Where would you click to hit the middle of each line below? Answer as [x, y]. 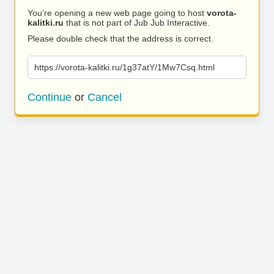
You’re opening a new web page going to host [117, 13]
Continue [50, 97]
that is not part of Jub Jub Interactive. [137, 23]
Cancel [105, 97]
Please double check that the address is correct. [120, 39]
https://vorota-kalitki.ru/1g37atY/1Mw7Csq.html [124, 67]
